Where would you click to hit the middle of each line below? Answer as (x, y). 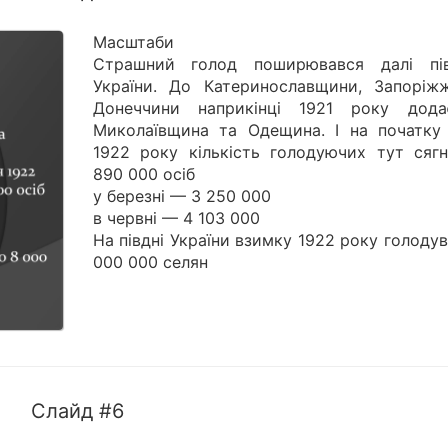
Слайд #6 (78, 411)
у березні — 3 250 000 (181, 196)
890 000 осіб (143, 174)
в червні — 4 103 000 (176, 218)
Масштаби (133, 42)
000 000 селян (150, 262)
